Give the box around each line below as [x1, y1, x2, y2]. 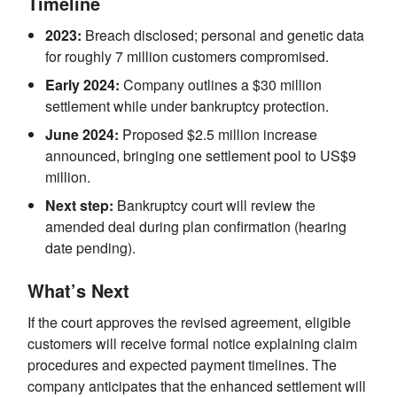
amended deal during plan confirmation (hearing [45, 216, 346, 237]
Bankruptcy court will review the [113, 195, 315, 215]
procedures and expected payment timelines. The [27, 354, 337, 375]
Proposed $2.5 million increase [119, 124, 317, 144]
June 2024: [45, 124, 119, 144]
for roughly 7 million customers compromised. [45, 46, 329, 66]
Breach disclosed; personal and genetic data [82, 25, 364, 45]
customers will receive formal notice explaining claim [27, 333, 357, 354]
